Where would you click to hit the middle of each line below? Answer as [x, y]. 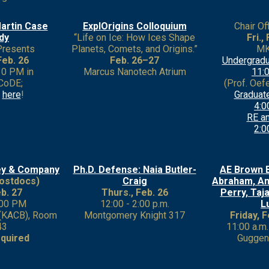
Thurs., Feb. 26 [134, 192]
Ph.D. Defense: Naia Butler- [134, 170]
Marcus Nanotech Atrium [134, 72]
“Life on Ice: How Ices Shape [134, 38]
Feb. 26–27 [134, 60]
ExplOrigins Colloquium [134, 26]
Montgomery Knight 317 [134, 215]
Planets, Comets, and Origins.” [134, 49]
